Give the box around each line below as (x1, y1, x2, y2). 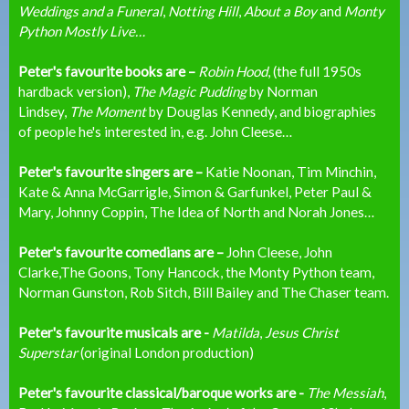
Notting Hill (168, 3, 238, 19)
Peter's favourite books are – (18, 63, 195, 79)
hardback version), (18, 83, 132, 100)
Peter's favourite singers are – (18, 163, 203, 180)
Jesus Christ (265, 324, 339, 341)
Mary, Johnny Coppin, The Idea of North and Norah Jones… (18, 204, 374, 220)
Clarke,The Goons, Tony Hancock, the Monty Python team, (18, 264, 374, 280)
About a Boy (244, 3, 317, 19)
